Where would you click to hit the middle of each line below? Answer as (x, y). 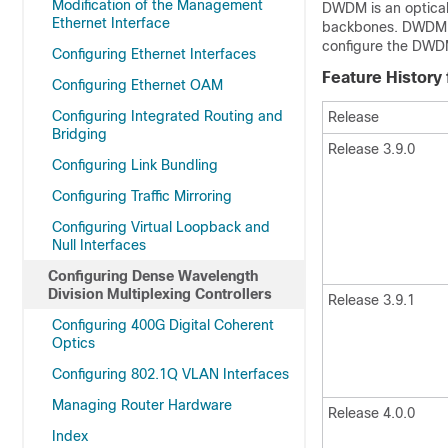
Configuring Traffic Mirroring (142, 196)
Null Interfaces (99, 245)
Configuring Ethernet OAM (137, 85)
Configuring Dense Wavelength (153, 276)
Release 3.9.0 (371, 149)
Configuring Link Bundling (135, 165)
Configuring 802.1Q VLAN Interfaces (170, 374)
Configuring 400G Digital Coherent (163, 325)
